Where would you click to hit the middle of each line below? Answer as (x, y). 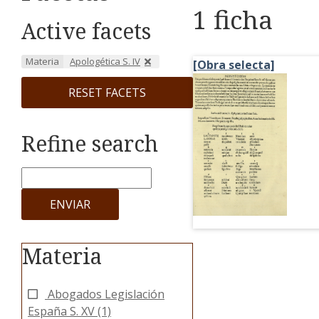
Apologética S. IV (105, 62)
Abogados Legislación (106, 294)
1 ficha (232, 19)
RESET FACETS (107, 93)
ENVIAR (70, 205)
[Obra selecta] (234, 64)
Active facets (86, 31)
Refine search (90, 144)
